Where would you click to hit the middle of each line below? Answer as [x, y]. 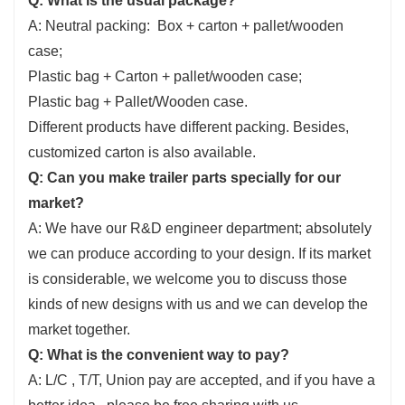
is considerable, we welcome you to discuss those [188, 278]
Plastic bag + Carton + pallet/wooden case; [165, 76]
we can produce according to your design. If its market [199, 253]
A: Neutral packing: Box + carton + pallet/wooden [186, 25]
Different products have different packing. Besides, [188, 127]
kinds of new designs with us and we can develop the [198, 304]
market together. [79, 329]
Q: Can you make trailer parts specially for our [184, 177]
